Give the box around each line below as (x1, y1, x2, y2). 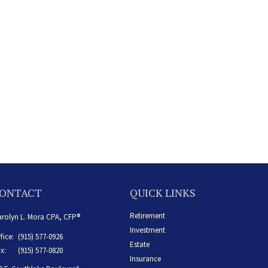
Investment (129, 225, 165, 236)
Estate (129, 239, 150, 250)
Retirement (129, 211, 165, 221)
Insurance (129, 254, 161, 264)
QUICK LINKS (129, 185, 196, 200)
